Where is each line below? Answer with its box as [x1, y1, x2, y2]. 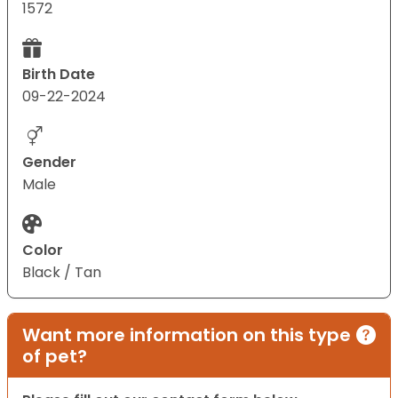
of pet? [22, 343, 87, 369]
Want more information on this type [22, 322, 351, 347]
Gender [22, 151, 76, 172]
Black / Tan [22, 261, 101, 283]
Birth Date [22, 63, 95, 84]
